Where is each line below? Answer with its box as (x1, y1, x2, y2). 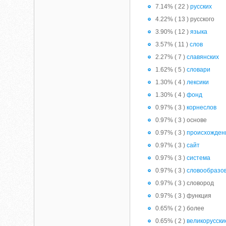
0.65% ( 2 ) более (155, 205, 205, 212)
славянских (187, 53, 219, 61)
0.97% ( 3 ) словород (155, 180, 214, 187)
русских (190, 3, 212, 10)
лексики (187, 79, 209, 86)
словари (187, 66, 211, 73)
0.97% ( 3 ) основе (155, 117, 207, 124)
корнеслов (187, 104, 217, 111)
